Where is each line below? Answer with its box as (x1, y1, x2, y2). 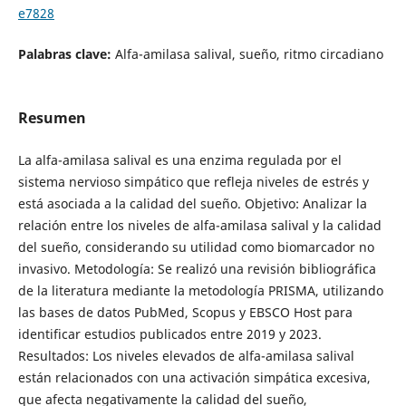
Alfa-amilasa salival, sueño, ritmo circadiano (114, 45, 383, 63)
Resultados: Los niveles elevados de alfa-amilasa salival (17, 347, 354, 365)
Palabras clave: (17, 45, 115, 63)
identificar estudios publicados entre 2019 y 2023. (17, 325, 322, 343)
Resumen (17, 108, 86, 129)
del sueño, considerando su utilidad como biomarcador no (17, 238, 374, 256)
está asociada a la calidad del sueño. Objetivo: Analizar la (17, 195, 367, 213)
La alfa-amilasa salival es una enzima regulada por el (17, 151, 342, 169)
